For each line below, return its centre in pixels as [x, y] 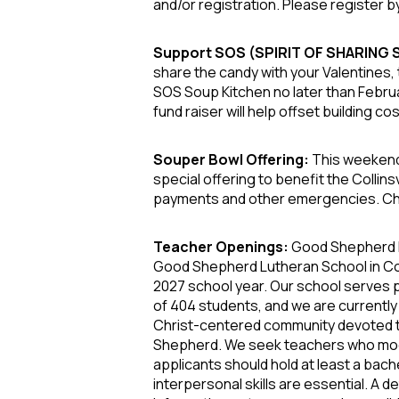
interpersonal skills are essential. [261, 383]
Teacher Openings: [222, 246]
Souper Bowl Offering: [231, 159]
